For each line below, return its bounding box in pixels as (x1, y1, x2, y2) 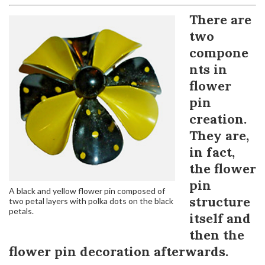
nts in (189, 60, 227, 77)
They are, (189, 127, 249, 144)
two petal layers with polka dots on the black (9, 195, 173, 206)
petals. (9, 205, 34, 216)
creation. (189, 110, 247, 127)
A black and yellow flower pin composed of (9, 185, 165, 196)
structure (189, 193, 250, 210)
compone (189, 44, 248, 61)
